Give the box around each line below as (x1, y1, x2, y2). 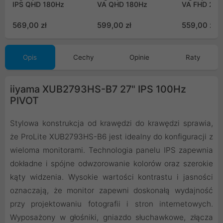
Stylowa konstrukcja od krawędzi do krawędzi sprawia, (10, 118, 213, 128)
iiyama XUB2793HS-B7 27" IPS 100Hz (10, 83, 186, 96)
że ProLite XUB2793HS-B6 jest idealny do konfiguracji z (10, 132, 213, 142)
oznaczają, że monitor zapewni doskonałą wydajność (10, 186, 213, 196)
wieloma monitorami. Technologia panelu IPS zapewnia (10, 145, 213, 155)
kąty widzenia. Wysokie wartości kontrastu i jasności (10, 172, 213, 182)
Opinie (129, 53, 150, 62)
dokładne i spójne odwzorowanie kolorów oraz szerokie (10, 159, 213, 169)
